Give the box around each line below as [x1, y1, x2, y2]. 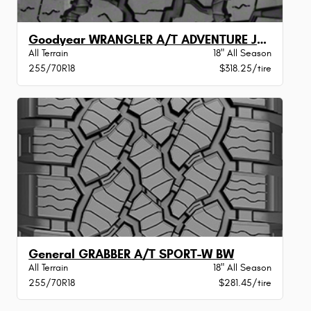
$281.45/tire [218, 276, 271, 289]
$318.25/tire [219, 62, 271, 75]
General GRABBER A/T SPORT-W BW [28, 246, 235, 262]
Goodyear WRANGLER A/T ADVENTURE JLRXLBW [257, 32, 267, 48]
